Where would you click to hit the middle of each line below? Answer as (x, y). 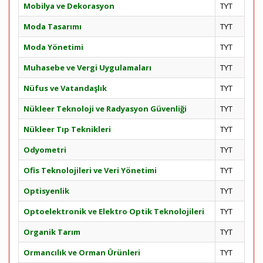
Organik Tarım (52, 232)
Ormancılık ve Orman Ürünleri (82, 252)
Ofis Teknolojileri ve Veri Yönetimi (90, 170)
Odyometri (45, 150)
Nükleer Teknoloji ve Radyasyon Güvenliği (105, 109)
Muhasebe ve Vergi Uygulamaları (87, 68)
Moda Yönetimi (53, 47)
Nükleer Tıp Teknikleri (67, 129)
